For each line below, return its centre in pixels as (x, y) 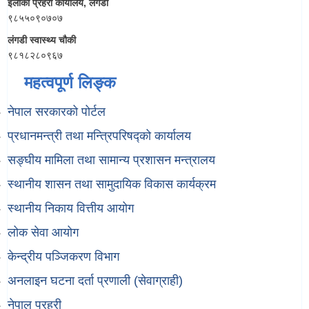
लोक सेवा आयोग (43, 232)
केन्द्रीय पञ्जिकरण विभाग (63, 256)
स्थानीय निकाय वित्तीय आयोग (71, 208)
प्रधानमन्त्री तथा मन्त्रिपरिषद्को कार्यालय (99, 136)
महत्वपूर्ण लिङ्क (70, 82)
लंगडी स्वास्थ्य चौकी (42, 40)
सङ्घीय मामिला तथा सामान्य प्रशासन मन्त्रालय (111, 160)
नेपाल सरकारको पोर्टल (57, 111)
